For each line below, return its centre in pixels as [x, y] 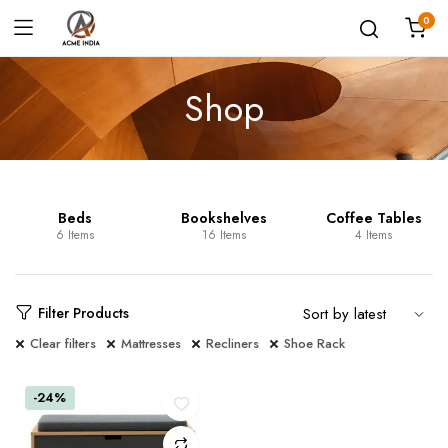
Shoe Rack [314, 343]
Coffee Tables [373, 218]
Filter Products [83, 312]
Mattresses [151, 343]
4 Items [374, 235]
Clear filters [63, 343]
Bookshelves [224, 218]
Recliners [233, 343]
